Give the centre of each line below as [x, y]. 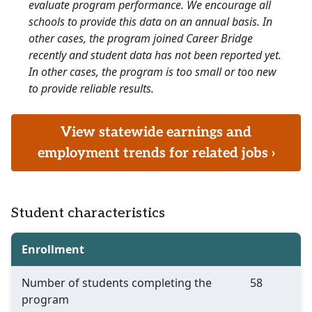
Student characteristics [88, 213]
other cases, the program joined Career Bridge [141, 39]
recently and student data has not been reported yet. [155, 55]
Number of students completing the [117, 283]
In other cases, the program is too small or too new [153, 72]
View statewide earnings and [156, 133]
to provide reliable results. [91, 89]
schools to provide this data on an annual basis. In [150, 22]
